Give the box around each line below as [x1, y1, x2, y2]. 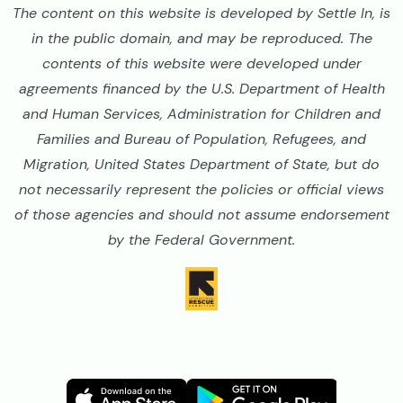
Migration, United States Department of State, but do [23, 155, 380, 174]
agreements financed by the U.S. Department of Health [18, 79, 385, 98]
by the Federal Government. [108, 230, 295, 249]
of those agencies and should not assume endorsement [13, 205, 390, 224]
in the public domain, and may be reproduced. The [31, 29, 372, 48]
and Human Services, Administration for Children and [22, 104, 381, 123]
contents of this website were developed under [41, 54, 362, 73]
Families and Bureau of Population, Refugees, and [37, 130, 366, 148]
